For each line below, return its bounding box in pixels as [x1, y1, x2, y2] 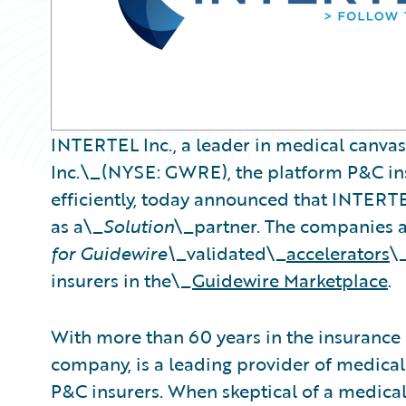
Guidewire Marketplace [192, 266, 388, 294]
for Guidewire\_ [51, 239, 187, 266]
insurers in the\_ [51, 266, 192, 294]
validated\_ [187, 239, 286, 266]
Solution [103, 212, 174, 239]
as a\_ [51, 212, 103, 239]
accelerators [286, 239, 390, 266]
